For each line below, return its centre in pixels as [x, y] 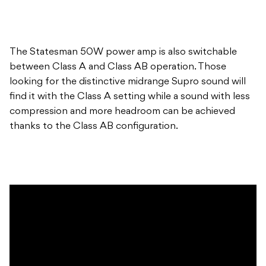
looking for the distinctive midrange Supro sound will [128, 82]
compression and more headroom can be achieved [122, 112]
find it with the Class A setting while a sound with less [130, 97]
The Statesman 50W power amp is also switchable [123, 53]
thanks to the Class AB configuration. [94, 127]
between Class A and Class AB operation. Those [118, 67]
